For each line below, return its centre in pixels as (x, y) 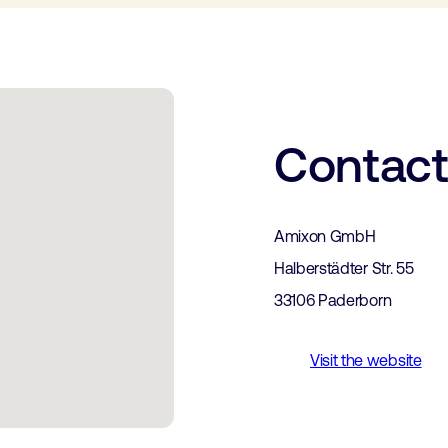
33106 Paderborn (333, 300)
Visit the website (366, 360)
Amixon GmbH (325, 236)
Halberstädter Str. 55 (344, 268)
